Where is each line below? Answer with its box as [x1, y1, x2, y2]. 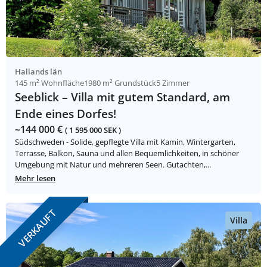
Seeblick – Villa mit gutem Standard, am [15, 89, 230, 105]
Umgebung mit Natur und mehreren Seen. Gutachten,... [15, 159, 211, 170]
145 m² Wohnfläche [15, 77, 84, 89]
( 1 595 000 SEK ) [65, 125, 121, 136]
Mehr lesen [15, 173, 55, 184]
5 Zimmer [156, 77, 190, 89]
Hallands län [15, 66, 62, 77]
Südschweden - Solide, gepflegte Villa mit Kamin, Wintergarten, [15, 136, 235, 148]
